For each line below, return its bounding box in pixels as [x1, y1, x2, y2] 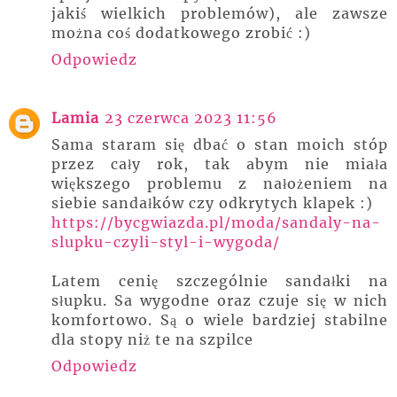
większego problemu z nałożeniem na [51, 174, 388, 192]
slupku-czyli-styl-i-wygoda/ [51, 232, 280, 251]
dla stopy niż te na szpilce [51, 330, 253, 348]
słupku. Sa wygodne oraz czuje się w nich [51, 291, 388, 309]
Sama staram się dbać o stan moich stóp [51, 135, 388, 153]
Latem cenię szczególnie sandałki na [51, 271, 388, 290]
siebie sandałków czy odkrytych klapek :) [51, 193, 373, 212]
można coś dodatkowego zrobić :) [51, 23, 311, 42]
